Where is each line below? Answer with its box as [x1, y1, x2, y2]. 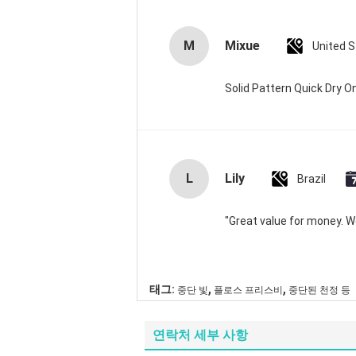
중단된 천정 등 [288, 284, 350, 296]
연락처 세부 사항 [153, 327, 248, 342]
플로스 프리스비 [214, 284, 283, 296]
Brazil [297, 172, 326, 185]
